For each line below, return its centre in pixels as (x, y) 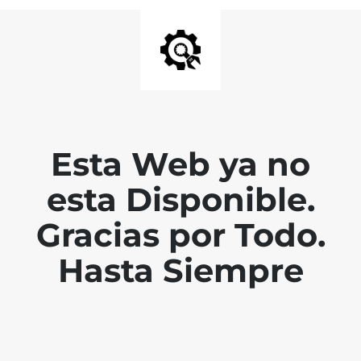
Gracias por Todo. (180, 235)
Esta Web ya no (180, 164)
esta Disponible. (180, 199)
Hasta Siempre (180, 270)
